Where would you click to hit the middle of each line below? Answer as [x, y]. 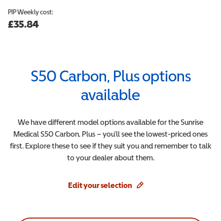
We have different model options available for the [98, 122]
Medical [26, 134]
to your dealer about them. [110, 157]
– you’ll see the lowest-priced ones [151, 134]
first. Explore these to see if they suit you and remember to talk [110, 146]
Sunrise [192, 122]
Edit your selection [100, 185]
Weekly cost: [35, 12]
